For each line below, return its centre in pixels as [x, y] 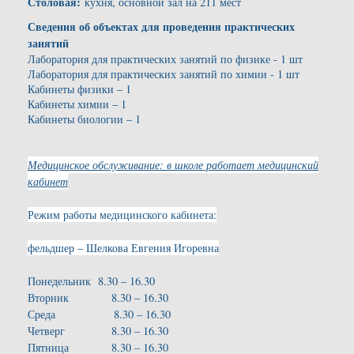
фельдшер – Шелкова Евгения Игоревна [123, 247]
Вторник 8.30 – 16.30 [98, 297]
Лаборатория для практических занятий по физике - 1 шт [165, 59]
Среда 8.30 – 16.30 [99, 314]
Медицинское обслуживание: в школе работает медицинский [173, 165]
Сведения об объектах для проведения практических [161, 27]
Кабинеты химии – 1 [77, 104]
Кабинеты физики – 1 [79, 89]
